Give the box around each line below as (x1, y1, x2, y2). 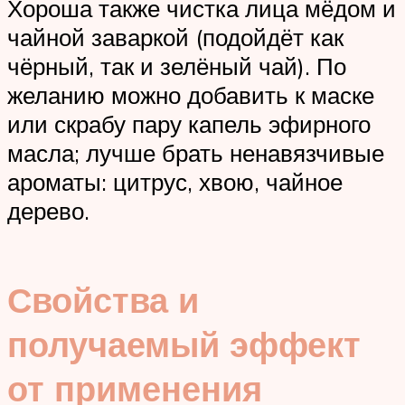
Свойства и (7, 277, 199, 322)
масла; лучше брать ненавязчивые (7, 138, 384, 168)
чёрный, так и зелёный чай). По (7, 52, 346, 81)
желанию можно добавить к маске (7, 80, 374, 110)
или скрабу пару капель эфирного (7, 109, 371, 139)
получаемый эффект (7, 321, 361, 366)
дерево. (7, 196, 89, 226)
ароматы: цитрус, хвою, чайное (7, 167, 343, 197)
